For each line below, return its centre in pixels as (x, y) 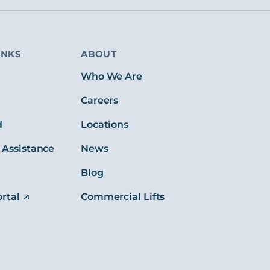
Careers (99, 101)
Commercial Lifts (123, 197)
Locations (105, 125)
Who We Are (111, 77)
